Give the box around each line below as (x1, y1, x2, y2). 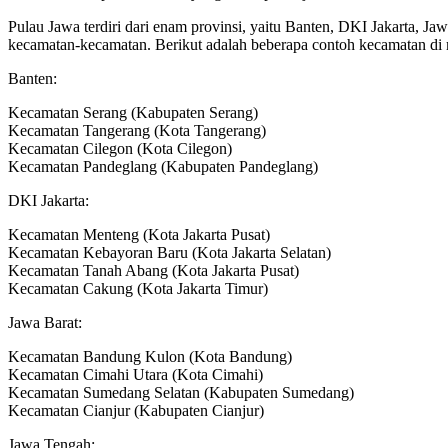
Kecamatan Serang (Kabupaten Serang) (8, 104, 258, 122)
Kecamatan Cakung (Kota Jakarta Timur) (8, 280, 268, 298)
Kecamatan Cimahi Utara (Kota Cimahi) (8, 366, 263, 384)
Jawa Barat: (8, 314, 82, 332)
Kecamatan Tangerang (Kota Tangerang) (8, 122, 266, 140)
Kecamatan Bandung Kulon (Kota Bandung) (8, 348, 292, 366)
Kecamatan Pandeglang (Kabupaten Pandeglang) (8, 158, 318, 176)
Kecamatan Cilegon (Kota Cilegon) (8, 140, 232, 158)
